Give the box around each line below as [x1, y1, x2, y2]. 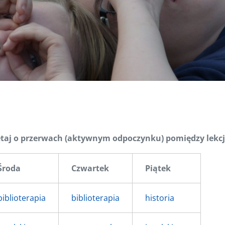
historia [145, 192, 174, 203]
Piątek [145, 163, 171, 174]
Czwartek [71, 163, 109, 174]
